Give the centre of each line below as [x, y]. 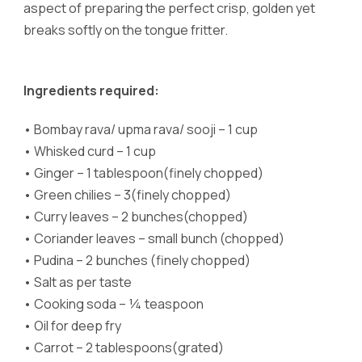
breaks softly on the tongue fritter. [126, 29]
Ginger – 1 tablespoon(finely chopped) [149, 173]
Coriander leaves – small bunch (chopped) [159, 239]
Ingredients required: [91, 90]
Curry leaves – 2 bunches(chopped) [141, 217]
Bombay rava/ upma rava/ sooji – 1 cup [146, 130]
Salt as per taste [83, 282]
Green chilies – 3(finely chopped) [133, 195]
